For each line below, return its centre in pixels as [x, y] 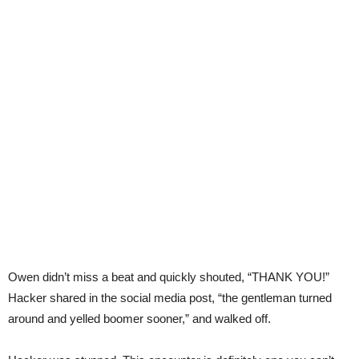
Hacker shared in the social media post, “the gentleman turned [170, 298]
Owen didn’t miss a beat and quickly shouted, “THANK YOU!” [169, 277]
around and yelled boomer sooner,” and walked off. [139, 319]
